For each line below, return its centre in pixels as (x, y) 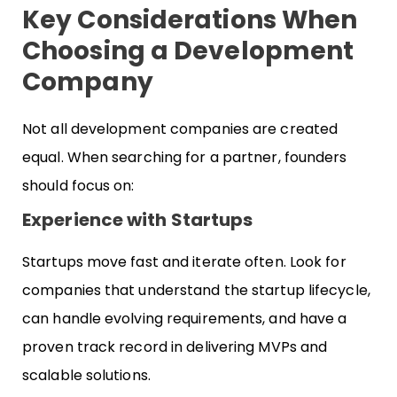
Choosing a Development (188, 51)
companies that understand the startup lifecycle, (196, 290)
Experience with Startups (138, 219)
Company (88, 82)
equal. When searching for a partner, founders (185, 157)
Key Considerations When (190, 19)
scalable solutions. (86, 375)
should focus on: (78, 185)
